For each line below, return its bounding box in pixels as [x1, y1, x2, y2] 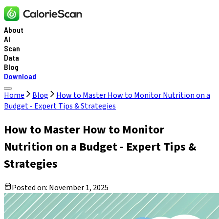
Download [4, 71, 36, 81]
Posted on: [12, 182, 49, 193]
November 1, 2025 [49, 182, 109, 193]
